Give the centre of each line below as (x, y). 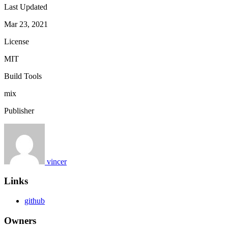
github (35, 201)
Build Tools (23, 76)
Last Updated (26, 7)
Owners (20, 220)
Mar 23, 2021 (26, 24)
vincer (57, 161)
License (17, 41)
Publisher (19, 110)
